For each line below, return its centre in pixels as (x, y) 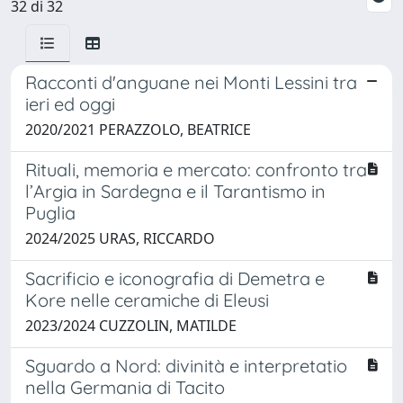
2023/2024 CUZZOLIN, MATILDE (131, 325)
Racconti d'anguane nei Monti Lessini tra (191, 82)
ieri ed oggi (70, 103)
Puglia (50, 212)
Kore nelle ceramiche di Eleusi (147, 300)
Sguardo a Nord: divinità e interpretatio (186, 365)
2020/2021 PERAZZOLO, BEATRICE (138, 129)
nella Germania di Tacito (125, 387)
